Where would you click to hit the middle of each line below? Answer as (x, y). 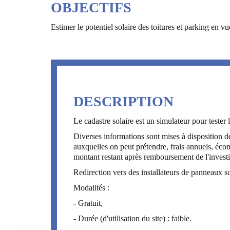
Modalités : (92, 187)
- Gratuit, (88, 203)
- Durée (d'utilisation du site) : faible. (133, 218)
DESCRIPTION (124, 101)
